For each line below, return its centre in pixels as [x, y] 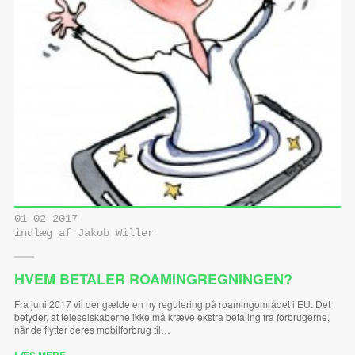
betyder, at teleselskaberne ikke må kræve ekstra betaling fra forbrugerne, [172, 316]
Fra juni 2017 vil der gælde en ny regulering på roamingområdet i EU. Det [172, 303]
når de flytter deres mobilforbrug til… [92, 329]
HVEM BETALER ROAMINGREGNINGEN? [153, 279]
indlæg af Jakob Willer [84, 233]
